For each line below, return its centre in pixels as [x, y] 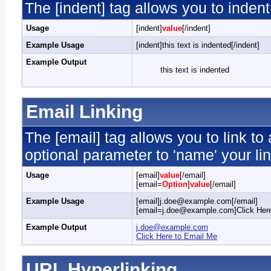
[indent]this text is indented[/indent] [198, 45]
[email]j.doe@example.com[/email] [197, 201]
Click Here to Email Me [177, 236]
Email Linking [84, 112]
